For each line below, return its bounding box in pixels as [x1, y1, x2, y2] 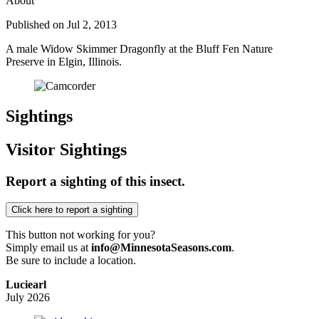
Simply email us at [6, 241, 91, 254]
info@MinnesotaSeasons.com [91, 241, 231, 254]
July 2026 [6, 291, 50, 304]
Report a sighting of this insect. [6, 173, 185, 189]
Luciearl [6, 278, 46, 291]
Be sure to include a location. [6, 254, 136, 267]
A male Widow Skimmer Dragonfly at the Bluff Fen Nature [6, 42, 273, 55]
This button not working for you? [6, 229, 155, 241]
